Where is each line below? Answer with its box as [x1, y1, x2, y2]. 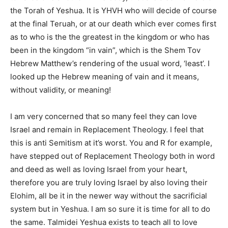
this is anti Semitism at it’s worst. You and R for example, [10, 138, 212, 148]
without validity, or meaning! [10, 85, 111, 95]
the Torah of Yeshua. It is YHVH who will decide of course [10, 6, 217, 15]
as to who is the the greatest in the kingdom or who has [10, 32, 210, 42]
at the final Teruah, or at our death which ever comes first [10, 19, 216, 28]
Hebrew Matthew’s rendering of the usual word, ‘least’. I [10, 59, 210, 68]
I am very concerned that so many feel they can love [10, 111, 197, 121]
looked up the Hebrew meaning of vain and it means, [10, 72, 199, 81]
